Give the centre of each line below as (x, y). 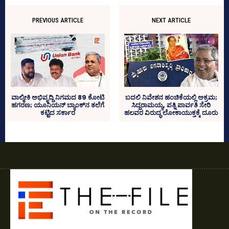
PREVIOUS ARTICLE (58, 20)
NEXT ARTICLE (171, 20)
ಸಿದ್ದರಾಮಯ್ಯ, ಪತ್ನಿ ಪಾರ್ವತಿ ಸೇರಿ (171, 105)
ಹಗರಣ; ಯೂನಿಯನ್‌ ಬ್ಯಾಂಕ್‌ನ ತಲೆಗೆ (58, 105)
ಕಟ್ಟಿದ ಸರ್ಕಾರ (58, 112)
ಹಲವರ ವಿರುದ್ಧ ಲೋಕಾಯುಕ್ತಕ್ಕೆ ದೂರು (171, 112)
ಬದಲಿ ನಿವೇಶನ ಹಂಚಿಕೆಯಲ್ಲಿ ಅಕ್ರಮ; (171, 97)
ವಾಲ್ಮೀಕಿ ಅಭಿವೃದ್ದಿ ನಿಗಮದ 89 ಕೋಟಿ (58, 97)
